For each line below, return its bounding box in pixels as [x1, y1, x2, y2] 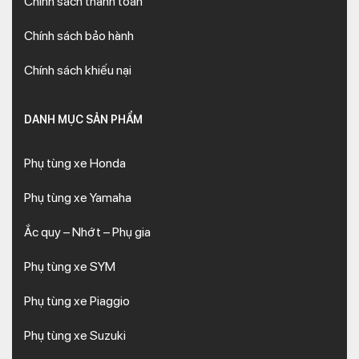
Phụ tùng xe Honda [24, 155, 126, 171]
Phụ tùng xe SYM [24, 259, 115, 274]
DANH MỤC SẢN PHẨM [24, 113, 143, 126]
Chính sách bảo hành [24, 28, 134, 43]
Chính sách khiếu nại [24, 63, 131, 78]
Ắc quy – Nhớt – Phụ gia [24, 224, 151, 240]
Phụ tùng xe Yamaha [24, 190, 131, 205]
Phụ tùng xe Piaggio [24, 293, 130, 309]
